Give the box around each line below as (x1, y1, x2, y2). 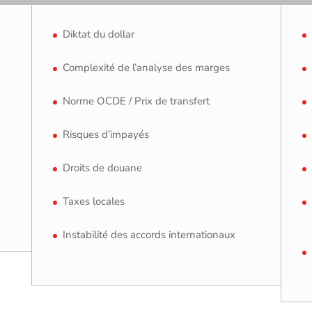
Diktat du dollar (62, 27, 134, 42)
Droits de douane (62, 161, 142, 175)
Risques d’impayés (62, 127, 149, 142)
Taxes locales (62, 194, 125, 209)
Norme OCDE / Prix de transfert (62, 94, 210, 109)
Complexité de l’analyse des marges (62, 61, 230, 75)
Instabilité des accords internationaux (62, 228, 235, 242)
